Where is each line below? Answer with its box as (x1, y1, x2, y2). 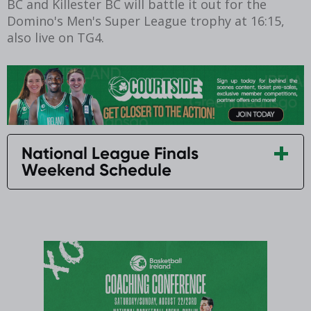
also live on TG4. (7, 28, 108, 46)
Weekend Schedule (22, 159, 171, 180)
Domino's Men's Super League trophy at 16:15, (7, 12, 285, 29)
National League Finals (22, 142, 199, 163)
